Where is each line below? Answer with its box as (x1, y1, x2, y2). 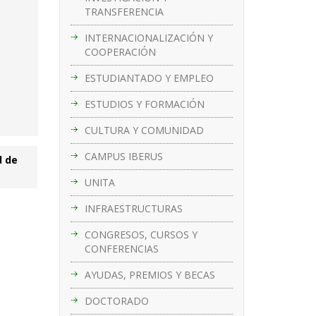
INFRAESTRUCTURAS (84, 201, 183, 215)
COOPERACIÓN (84, 44, 156, 59)
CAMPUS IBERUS (84, 149, 163, 163)
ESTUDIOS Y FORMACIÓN (84, 97, 205, 111)
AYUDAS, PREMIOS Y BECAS (84, 267, 215, 281)
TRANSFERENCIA (84, 4, 164, 18)
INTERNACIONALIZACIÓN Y (84, 30, 213, 44)
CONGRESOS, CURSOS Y (84, 227, 197, 241)
